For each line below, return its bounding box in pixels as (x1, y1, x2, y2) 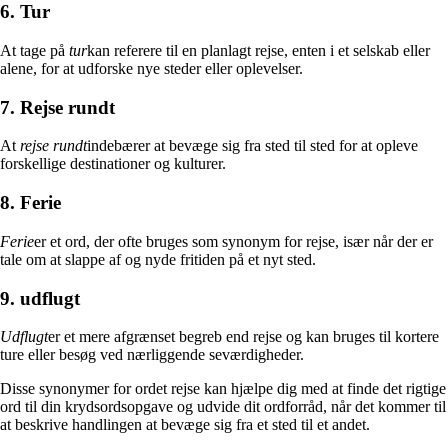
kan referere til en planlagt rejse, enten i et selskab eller (87, 42, 430, 60)
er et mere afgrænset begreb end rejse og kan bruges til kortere (48, 328, 439, 346)
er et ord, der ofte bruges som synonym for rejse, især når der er (34, 232, 433, 250)
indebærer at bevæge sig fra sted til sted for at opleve (87, 137, 418, 155)
